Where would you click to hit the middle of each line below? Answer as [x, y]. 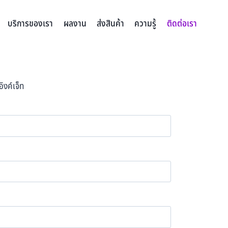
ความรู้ [146, 24]
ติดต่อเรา [182, 24]
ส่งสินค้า [111, 24]
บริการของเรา [31, 24]
